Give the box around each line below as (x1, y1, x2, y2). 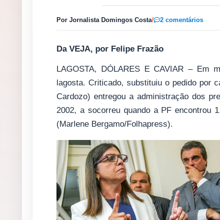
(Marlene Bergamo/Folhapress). (56, 119, 173, 129)
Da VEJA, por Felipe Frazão (56, 44, 164, 54)
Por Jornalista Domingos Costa (56, 16, 152, 24)
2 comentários (160, 16, 203, 24)
